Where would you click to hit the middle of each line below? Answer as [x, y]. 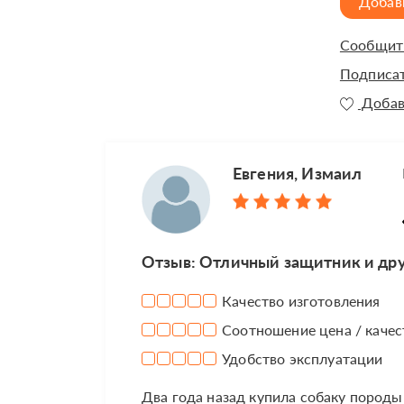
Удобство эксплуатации [301, 359]
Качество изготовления [299, 301]
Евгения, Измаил [298, 174]
